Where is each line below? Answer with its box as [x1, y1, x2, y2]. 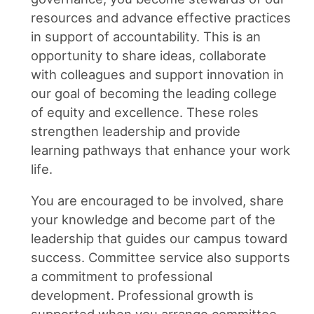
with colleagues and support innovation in [31, 66, 284, 82]
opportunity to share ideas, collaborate [31, 47, 266, 63]
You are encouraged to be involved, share [31, 192, 284, 208]
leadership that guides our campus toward [31, 230, 287, 246]
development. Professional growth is [31, 287, 254, 303]
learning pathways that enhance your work [31, 142, 290, 158]
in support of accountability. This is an [31, 28, 261, 44]
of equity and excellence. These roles [31, 104, 259, 120]
